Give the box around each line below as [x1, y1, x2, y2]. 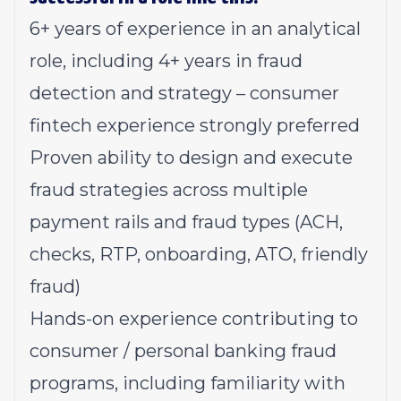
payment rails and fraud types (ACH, [30, 211, 343, 233]
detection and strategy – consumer [30, 82, 339, 104]
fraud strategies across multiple [30, 179, 308, 200]
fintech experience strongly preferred [30, 115, 360, 136]
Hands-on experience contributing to [30, 308, 358, 329]
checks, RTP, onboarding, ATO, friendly [30, 243, 368, 265]
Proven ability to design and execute [30, 147, 353, 168]
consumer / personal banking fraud [30, 340, 337, 362]
